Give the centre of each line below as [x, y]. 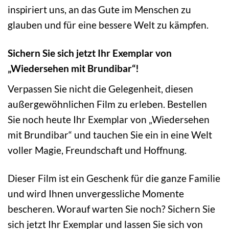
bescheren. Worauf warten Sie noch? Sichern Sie [111, 209]
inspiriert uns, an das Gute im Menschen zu [99, 10]
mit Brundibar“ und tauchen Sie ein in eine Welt [110, 134]
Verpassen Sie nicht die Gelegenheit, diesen [100, 88]
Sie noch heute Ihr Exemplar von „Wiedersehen [109, 119]
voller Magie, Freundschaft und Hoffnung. [97, 150]
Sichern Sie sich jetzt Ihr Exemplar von [90, 53]
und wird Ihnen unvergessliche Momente [96, 193]
